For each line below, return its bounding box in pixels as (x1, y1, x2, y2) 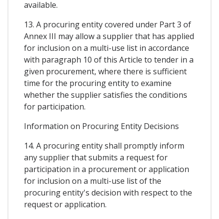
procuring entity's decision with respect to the (24, 187, 192, 198)
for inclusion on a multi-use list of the (24, 175, 161, 187)
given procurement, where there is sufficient (24, 66, 187, 77)
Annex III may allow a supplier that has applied (24, 31, 194, 42)
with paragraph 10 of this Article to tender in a (24, 54, 194, 66)
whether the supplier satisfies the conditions (24, 89, 187, 101)
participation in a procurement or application (24, 164, 189, 175)
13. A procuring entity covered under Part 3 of (24, 19, 191, 30)
